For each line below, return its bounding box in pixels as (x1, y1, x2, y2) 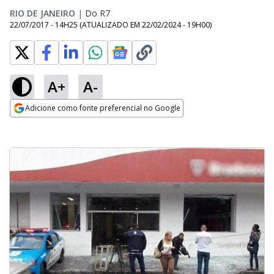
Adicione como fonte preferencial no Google (25, 103, 180, 113)
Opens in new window (10, 118, 109, 131)
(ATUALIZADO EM (80, 20, 142, 30)
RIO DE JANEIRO (10, 7, 75, 19)
